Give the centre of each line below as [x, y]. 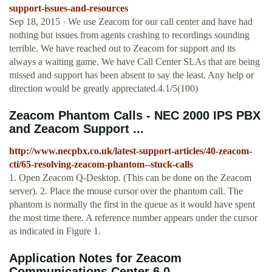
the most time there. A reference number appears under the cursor [133, 218]
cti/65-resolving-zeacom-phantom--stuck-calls [101, 165]
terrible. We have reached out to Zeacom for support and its [122, 49]
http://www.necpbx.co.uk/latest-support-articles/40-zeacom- [131, 151]
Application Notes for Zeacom [95, 258]
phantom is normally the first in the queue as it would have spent [132, 205]
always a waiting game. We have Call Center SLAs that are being [134, 62]
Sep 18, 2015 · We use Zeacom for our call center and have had [131, 22]
